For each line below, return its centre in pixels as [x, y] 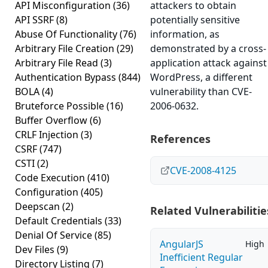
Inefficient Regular [201, 257]
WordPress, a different [201, 77]
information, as [185, 34]
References [180, 139]
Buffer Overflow [52, 120]
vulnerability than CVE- [201, 92]
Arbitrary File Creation [66, 48]
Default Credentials [60, 221]
